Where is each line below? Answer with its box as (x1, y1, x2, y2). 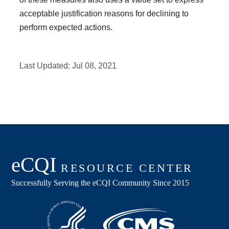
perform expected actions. (19, 22, 113, 32)
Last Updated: (19, 61, 73, 70)
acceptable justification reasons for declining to (19, 9, 189, 18)
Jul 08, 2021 (72, 61, 117, 70)
